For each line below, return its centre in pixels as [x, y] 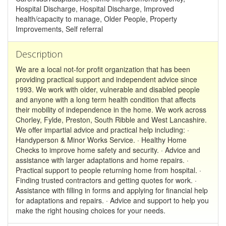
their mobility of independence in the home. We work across [111, 109]
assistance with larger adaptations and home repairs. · [102, 160]
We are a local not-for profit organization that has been [103, 69]
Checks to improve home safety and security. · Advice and [108, 150]
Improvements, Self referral [59, 29]
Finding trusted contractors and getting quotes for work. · [106, 180]
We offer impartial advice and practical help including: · [102, 129]
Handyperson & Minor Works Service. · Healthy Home [101, 139]
